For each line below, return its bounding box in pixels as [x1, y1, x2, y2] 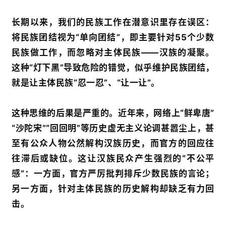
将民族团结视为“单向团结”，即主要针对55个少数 [12, 32, 214, 42]
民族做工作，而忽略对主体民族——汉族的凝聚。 [12, 47, 214, 58]
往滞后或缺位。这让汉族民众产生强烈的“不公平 [12, 153, 214, 163]
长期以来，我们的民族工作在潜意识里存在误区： [12, 17, 214, 27]
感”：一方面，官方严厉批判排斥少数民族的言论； [12, 168, 214, 179]
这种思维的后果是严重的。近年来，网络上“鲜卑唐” [12, 107, 214, 118]
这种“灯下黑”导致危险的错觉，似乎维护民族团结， [12, 62, 214, 73]
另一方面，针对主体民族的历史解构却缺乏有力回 [12, 183, 214, 194]
